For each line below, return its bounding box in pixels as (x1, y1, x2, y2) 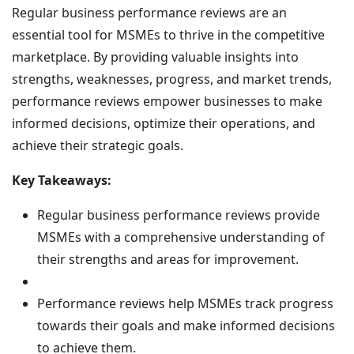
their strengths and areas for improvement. (37, 250, 299, 268)
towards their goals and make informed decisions (37, 317, 335, 334)
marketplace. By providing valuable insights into (12, 48, 299, 66)
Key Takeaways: (12, 171, 111, 189)
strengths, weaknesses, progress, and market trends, (12, 70, 332, 88)
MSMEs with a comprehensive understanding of (37, 228, 325, 246)
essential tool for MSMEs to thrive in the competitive (12, 26, 325, 43)
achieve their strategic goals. (12, 137, 183, 154)
